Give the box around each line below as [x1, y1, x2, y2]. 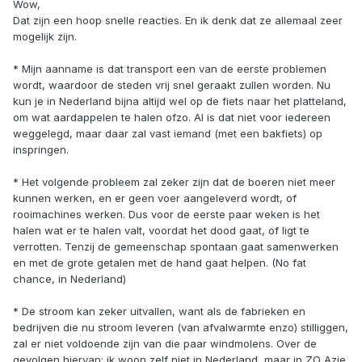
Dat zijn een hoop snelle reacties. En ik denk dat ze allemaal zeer [13, 14, 343, 27]
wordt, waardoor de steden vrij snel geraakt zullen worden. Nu [13, 78, 330, 92]
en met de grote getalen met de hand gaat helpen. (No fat [13, 256, 306, 270]
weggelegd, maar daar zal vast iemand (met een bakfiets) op [13, 127, 322, 141]
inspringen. [13, 143, 69, 157]
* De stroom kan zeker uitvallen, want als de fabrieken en [13, 305, 305, 318]
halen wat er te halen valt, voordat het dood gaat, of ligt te [13, 224, 309, 238]
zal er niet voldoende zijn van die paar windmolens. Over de [13, 337, 317, 351]
